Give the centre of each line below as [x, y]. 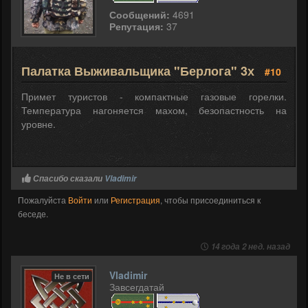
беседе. [33, 213]
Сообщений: [140, 14]
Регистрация [135, 199]
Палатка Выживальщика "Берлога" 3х [140, 70]
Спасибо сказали [69, 178]
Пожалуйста [43, 199]
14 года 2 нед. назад [251, 246]
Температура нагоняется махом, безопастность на [154, 110]
